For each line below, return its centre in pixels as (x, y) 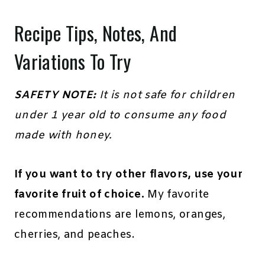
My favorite (177, 195)
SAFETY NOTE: (55, 96)
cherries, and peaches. (74, 235)
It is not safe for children (167, 96)
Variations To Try (73, 62)
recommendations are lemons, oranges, (120, 215)
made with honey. (65, 136)
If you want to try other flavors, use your (129, 175)
